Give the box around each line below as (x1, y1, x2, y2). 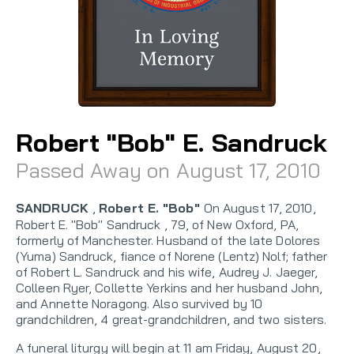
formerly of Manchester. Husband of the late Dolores (16, 232, 321, 248)
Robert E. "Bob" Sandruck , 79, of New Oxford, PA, (16, 216, 299, 232)
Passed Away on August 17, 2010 (16, 156, 321, 183)
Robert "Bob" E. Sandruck (16, 126, 328, 158)
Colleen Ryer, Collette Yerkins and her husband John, (16, 279, 323, 296)
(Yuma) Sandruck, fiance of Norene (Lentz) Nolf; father (16, 247, 328, 264)
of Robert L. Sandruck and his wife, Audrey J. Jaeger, (16, 263, 318, 280)
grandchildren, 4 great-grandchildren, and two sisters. (16, 311, 327, 327)
